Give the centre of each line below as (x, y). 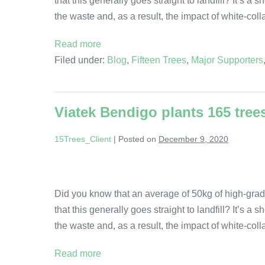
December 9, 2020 (193, 139)
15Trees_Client (83, 139)
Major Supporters (227, 60)
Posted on (137, 139)
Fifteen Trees (159, 60)
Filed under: (80, 60)
